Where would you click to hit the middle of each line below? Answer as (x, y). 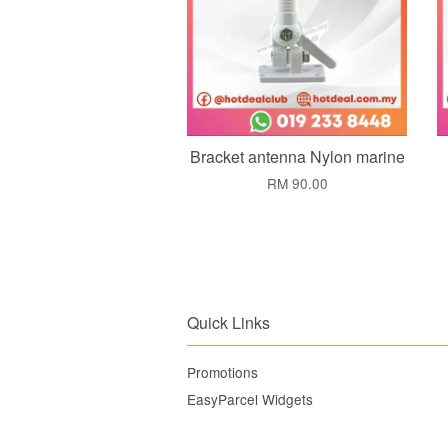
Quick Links (228, 323)
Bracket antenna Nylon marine (297, 157)
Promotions (222, 372)
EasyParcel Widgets (250, 398)
